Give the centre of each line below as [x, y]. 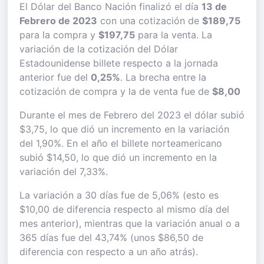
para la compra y [59, 35]
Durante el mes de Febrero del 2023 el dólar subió [132, 115]
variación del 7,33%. [64, 171]
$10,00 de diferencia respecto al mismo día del [124, 209]
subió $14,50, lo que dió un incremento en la [118, 157]
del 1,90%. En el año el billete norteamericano [121, 143]
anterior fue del [55, 77]
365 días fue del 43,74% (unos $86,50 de [111, 237]
